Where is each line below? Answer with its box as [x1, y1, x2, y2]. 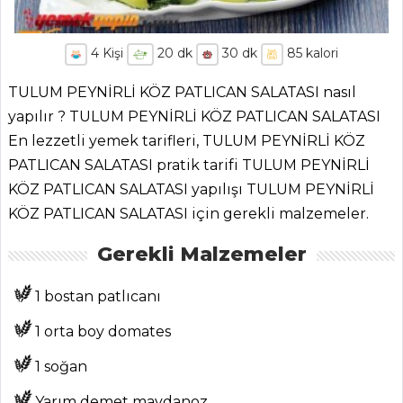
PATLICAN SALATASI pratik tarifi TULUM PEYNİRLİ [8, 157, 370, 174]
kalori [301, 45, 338, 61]
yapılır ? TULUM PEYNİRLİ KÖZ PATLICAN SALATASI [8, 108, 381, 125]
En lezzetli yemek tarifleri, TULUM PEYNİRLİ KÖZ [8, 132, 365, 149]
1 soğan [35, 358, 87, 375]
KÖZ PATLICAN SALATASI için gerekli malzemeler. [8, 205, 369, 222]
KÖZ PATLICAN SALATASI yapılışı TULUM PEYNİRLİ [8, 181, 374, 198]
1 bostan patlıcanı [35, 288, 161, 305]
